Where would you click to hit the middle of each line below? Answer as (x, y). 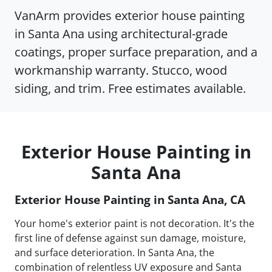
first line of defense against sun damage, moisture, (130, 238)
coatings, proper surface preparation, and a (136, 52)
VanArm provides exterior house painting (130, 16)
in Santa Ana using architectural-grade (121, 34)
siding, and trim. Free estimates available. (130, 89)
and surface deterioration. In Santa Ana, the (114, 253)
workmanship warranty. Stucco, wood (121, 70)
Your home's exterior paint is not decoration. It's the (134, 224)
